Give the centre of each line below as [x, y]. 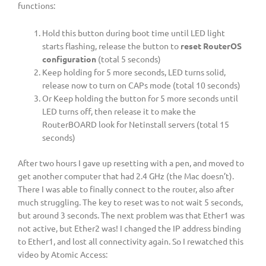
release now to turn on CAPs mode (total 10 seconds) [142, 85]
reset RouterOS [211, 46]
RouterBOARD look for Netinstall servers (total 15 [136, 124]
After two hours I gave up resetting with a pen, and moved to [131, 162]
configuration [69, 59]
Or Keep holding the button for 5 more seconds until [140, 98]
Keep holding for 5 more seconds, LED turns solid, [134, 72]
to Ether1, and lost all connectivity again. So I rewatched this [131, 241]
